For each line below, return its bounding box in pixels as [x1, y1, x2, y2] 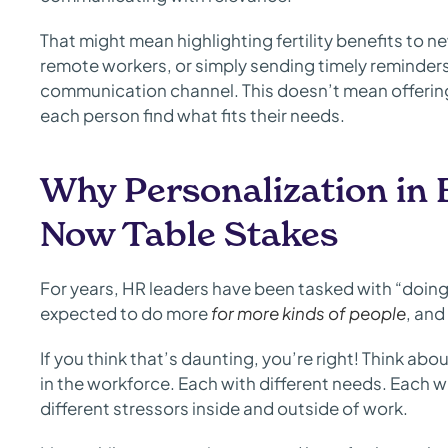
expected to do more [40, 302, 211, 324]
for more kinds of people [211, 302, 406, 324]
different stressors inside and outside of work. [40, 397, 408, 419]
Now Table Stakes [40, 213, 338, 255]
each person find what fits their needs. [40, 104, 348, 126]
